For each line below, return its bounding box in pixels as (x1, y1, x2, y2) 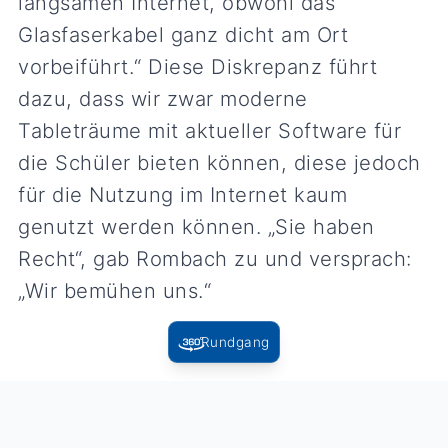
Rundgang (200, 333, 270, 350)
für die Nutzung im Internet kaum (18, 181, 348, 207)
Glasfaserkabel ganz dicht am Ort (18, 21, 349, 47)
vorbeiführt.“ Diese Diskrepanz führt (18, 53, 378, 79)
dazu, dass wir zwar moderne (18, 85, 308, 111)
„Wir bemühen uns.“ (18, 277, 212, 303)
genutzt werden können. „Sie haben (18, 213, 375, 239)
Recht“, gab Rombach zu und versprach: (18, 245, 412, 271)
